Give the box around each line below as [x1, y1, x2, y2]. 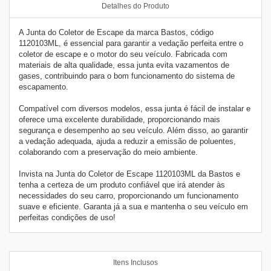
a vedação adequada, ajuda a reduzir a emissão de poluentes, [19, 137, 236, 146]
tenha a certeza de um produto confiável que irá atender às [19, 180, 225, 189]
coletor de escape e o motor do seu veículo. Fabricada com [19, 50, 227, 59]
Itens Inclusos [113, 258, 158, 267]
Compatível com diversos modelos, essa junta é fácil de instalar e [19, 104, 250, 113]
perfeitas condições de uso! [19, 213, 116, 222]
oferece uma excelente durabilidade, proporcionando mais [19, 115, 220, 124]
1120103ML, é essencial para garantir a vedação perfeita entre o [19, 39, 243, 48]
